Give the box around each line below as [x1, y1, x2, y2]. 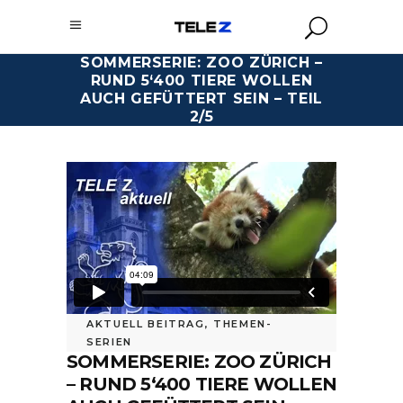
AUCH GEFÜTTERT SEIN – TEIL [80, 90, 323, 107]
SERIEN [86, 335, 132, 348]
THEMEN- [213, 317, 273, 330]
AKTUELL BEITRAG [86, 317, 205, 330]
